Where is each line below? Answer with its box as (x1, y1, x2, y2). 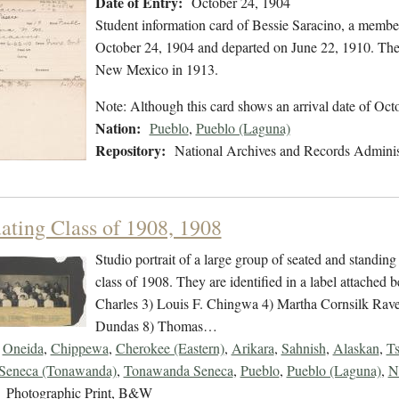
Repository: (94, 140, 166, 161)
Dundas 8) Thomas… (94, 316, 217, 336)
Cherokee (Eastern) (115, 338, 224, 358)
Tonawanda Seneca (123, 361, 233, 380)
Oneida (2, 338, 44, 358)
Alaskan (332, 338, 379, 358)
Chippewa (50, 338, 109, 358)
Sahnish (281, 338, 326, 358)
